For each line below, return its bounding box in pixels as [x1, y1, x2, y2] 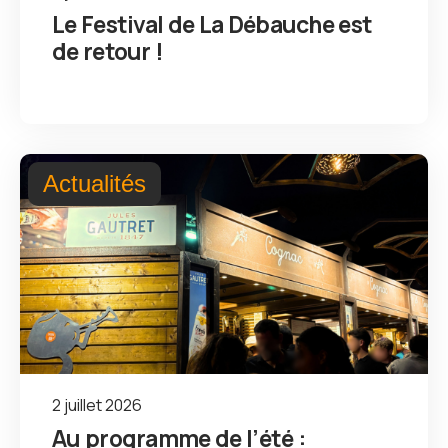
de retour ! [52, 34, 164, 67]
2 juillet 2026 [52, 393, 142, 416]
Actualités [43, 169, 146, 197]
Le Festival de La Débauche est [52, 7, 373, 40]
